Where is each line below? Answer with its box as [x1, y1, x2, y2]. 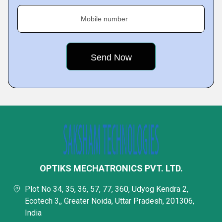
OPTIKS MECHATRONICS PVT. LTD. [39, 163, 183, 173]
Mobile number [81, 15, 128, 23]
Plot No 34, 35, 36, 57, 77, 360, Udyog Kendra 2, [25, 184, 188, 194]
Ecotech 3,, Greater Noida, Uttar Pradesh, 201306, [25, 196, 194, 206]
